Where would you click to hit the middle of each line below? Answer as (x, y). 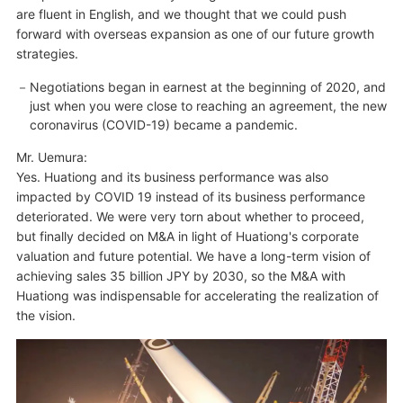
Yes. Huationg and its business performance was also (172, 176)
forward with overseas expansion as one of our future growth (195, 33)
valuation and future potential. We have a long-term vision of (193, 255)
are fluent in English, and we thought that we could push (181, 13)
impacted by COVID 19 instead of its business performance (190, 196)
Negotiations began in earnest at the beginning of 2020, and (207, 86)
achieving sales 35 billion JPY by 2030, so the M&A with (180, 275)
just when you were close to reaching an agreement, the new (208, 105)
